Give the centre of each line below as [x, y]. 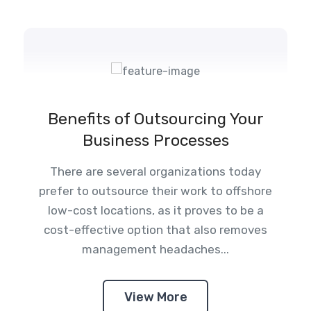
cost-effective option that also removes [155, 229]
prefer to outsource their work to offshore [155, 191]
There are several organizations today [155, 171]
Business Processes [155, 140]
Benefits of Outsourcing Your [155, 118]
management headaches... [155, 249]
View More [155, 297]
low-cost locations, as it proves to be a [155, 210]
